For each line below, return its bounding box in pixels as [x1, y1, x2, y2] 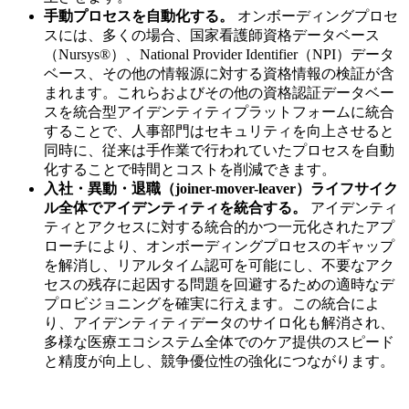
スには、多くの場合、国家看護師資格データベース [44, 27, 380, 44]
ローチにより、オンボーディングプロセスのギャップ [44, 238, 394, 255]
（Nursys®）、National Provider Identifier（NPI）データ [44, 47, 394, 63]
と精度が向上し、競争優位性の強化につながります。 [44, 353, 394, 370]
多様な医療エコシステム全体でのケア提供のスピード [44, 334, 394, 351]
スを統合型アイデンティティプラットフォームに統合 [44, 104, 394, 121]
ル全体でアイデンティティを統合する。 [44, 200, 307, 216]
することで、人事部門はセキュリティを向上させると [44, 123, 394, 140]
